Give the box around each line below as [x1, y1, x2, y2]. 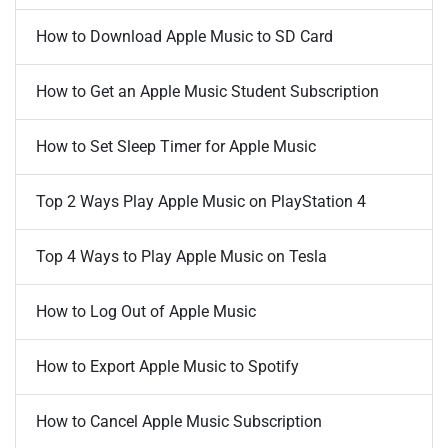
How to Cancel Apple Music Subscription [36, 411, 322, 431]
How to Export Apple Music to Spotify [36, 356, 299, 376]
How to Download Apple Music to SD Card [36, 26, 333, 46]
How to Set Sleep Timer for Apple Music [36, 136, 316, 156]
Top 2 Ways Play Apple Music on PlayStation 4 [36, 191, 366, 211]
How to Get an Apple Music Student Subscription [36, 81, 379, 101]
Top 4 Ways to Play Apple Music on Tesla [36, 246, 327, 266]
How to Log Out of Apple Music [36, 301, 256, 321]
